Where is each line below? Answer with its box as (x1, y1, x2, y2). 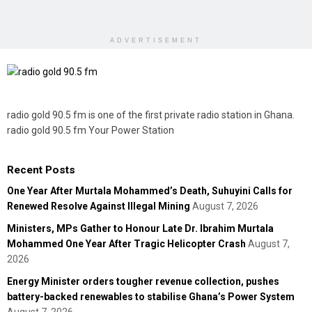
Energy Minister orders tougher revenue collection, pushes (7, 276, 279, 288)
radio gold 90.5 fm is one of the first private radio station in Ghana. (7, 109, 295, 120)
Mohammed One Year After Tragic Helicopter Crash (7, 238, 246, 250)
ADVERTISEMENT (110, 37, 202, 45)
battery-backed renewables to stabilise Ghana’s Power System (7, 291, 295, 303)
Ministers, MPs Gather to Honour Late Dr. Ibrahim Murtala (7, 223, 274, 235)
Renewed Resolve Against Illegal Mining (7, 201, 190, 212)
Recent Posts (7, 163, 75, 176)
